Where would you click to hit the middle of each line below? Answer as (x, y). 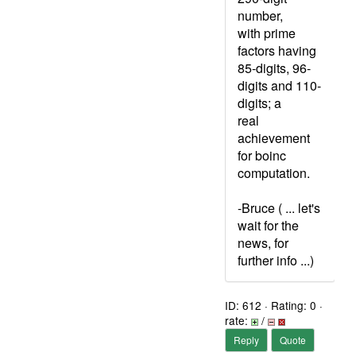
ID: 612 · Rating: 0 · (274, 305)
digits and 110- (279, 85)
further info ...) (276, 260)
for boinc (262, 155)
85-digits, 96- (274, 68)
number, (260, 15)
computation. (274, 173)
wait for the (268, 225)
